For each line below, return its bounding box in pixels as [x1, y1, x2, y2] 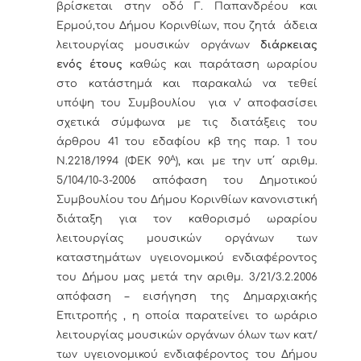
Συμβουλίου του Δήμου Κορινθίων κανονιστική [56, 194, 317, 206]
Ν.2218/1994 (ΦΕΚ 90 [56, 156, 171, 168]
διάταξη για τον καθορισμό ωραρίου [56, 214, 317, 226]
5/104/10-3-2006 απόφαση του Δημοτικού [56, 175, 317, 187]
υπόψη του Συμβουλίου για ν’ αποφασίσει [56, 98, 317, 110]
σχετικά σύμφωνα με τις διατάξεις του [56, 117, 317, 129]
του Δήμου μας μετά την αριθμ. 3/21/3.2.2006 [56, 272, 317, 284]
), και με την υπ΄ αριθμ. [176, 156, 318, 168]
